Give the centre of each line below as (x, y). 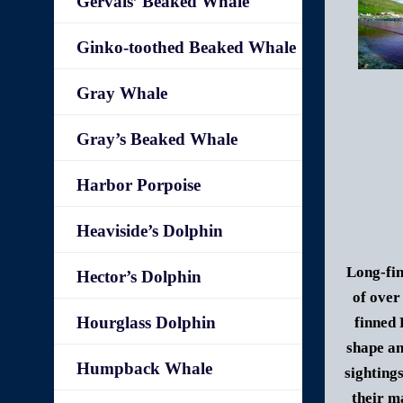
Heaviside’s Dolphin (150, 231)
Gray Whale (122, 93)
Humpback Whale (145, 368)
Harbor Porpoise (139, 185)
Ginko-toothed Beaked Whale (187, 47)
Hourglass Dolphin (147, 322)
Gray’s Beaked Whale (157, 139)
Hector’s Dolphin (139, 277)
